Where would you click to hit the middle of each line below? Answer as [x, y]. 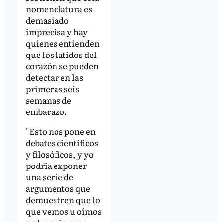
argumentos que [58, 188]
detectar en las [54, 77]
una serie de [49, 176]
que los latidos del [61, 54]
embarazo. [46, 111]
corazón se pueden [62, 65]
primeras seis [52, 88]
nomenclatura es [59, 8]
